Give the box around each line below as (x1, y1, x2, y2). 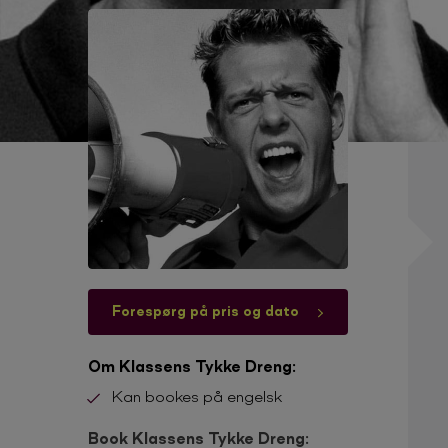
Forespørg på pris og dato (112, 302, 304, 319)
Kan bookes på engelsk (112, 385, 282, 405)
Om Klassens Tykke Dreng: (88, 355, 296, 375)
